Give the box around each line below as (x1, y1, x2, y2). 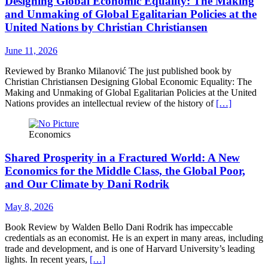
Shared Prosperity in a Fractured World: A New (5, 151, 240, 164)
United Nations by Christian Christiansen (5, 21, 208, 34)
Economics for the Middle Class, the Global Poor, (5, 164, 245, 177)
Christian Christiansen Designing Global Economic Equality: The (5, 76, 252, 87)
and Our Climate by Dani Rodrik (5, 177, 169, 190)
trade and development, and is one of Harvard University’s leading (5, 243, 255, 254)
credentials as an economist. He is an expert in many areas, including (5, 233, 263, 243)
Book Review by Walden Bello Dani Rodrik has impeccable (5, 222, 233, 233)
